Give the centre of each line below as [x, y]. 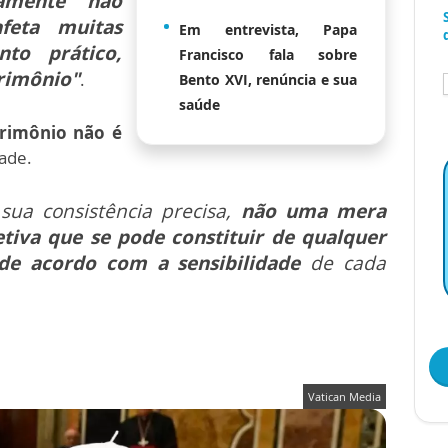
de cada [343, 263]
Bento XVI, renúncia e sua [268, 80]
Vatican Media [344, 397]
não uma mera [313, 211]
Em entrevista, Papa [268, 30]
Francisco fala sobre [268, 55]
